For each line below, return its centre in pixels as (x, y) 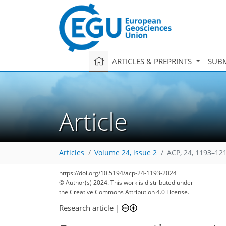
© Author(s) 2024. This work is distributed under (126, 182)
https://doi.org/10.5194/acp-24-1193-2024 (118, 173)
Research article (86, 208)
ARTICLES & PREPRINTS (153, 61)
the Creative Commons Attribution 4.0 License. (124, 192)
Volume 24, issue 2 (126, 153)
